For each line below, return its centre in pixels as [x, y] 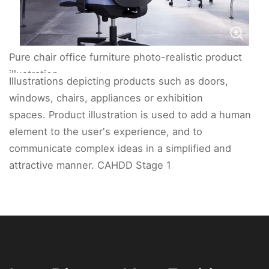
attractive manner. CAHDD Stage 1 [90, 165]
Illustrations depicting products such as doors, [119, 81]
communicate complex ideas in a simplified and [120, 148]
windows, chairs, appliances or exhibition [106, 98]
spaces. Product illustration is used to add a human [130, 115]
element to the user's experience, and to [106, 131]
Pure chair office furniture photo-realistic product [125, 57]
